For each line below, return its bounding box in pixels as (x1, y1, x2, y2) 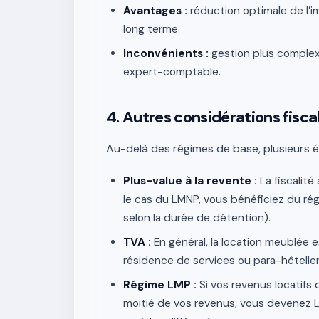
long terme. (123, 22, 180, 36)
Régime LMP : (123, 278, 197, 292)
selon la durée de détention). (123, 211, 271, 225)
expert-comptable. (123, 65, 221, 79)
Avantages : (123, 4, 187, 18)
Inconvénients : (123, 46, 209, 61)
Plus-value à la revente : (123, 174, 257, 188)
